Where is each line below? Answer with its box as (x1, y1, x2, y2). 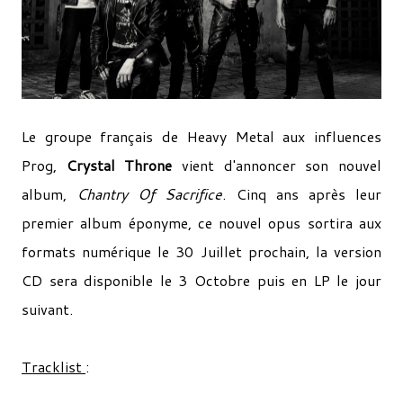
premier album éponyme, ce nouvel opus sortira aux (22, 212, 381, 234)
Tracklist (22, 356, 85, 378)
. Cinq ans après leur (222, 184, 382, 205)
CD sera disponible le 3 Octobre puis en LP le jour (22, 270, 381, 291)
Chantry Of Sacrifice (76, 184, 223, 205)
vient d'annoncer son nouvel (172, 155, 382, 176)
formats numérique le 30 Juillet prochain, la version (22, 241, 381, 263)
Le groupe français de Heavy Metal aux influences (22, 126, 381, 148)
